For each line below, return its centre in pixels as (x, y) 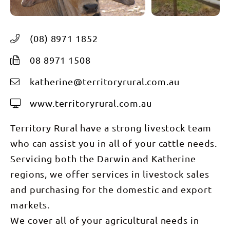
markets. (30, 205)
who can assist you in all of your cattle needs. (114, 143)
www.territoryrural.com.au (91, 103)
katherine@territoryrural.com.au (105, 82)
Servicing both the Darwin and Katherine (103, 159)
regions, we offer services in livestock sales (110, 174)
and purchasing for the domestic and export (111, 189)
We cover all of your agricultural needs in (105, 220)
